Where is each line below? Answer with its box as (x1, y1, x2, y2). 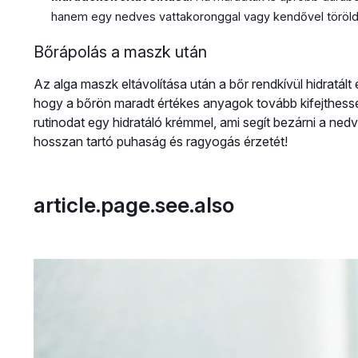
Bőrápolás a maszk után (33, 42, 207, 62)
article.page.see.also (33, 191, 234, 217)
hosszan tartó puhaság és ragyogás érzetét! (33, 133, 288, 149)
